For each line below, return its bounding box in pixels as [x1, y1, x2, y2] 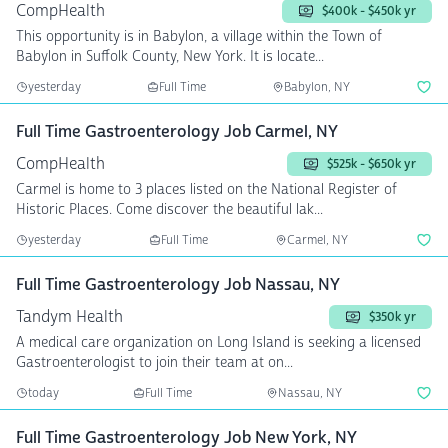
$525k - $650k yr [327, 156, 416, 172]
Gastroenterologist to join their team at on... [16, 353, 293, 372]
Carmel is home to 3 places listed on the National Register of [16, 180, 397, 199]
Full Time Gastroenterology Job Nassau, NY [16, 274, 340, 295]
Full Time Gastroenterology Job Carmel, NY [16, 121, 338, 142]
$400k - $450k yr [322, 3, 416, 19]
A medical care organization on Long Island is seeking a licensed [16, 333, 421, 352]
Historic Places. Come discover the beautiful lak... [16, 200, 323, 219]
